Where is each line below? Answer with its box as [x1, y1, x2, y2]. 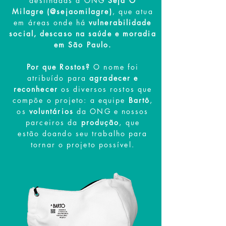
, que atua [112, 7, 153, 16]
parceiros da [26, 118, 81, 127]
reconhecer [13, 84, 58, 94]
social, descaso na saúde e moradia [9, 29, 156, 38]
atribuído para [27, 73, 90, 83]
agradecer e [89, 73, 139, 83]
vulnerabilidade [89, 18, 152, 27]
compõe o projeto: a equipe [12, 95, 129, 105]
